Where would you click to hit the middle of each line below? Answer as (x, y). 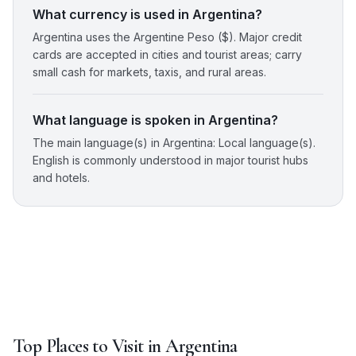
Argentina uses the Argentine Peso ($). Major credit (167, 37)
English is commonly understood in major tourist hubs (170, 161)
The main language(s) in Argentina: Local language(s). (174, 143)
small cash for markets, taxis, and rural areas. (149, 72)
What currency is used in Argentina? (147, 15)
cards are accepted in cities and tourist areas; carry (167, 55)
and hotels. (61, 178)
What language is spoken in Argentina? (155, 120)
